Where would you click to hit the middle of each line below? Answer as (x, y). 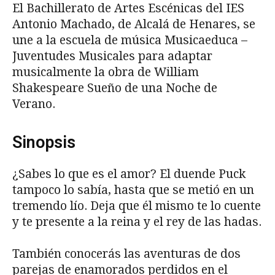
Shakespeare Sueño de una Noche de (115, 88)
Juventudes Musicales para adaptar (112, 56)
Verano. (34, 104)
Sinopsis (44, 142)
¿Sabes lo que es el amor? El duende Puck (129, 174)
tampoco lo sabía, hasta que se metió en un (133, 190)
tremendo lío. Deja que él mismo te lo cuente (137, 206)
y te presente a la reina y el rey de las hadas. (137, 222)
